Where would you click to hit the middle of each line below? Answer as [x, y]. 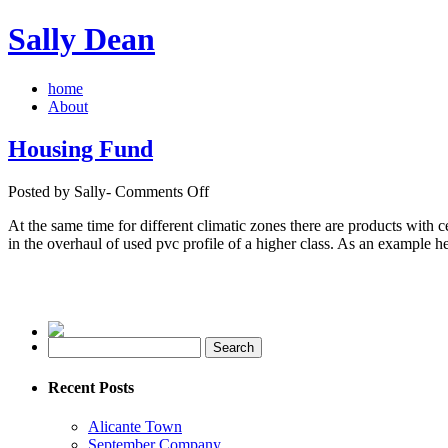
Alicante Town [135, 427]
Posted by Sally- [61, 191]
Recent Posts [91, 387]
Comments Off [162, 191]
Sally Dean [81, 39]
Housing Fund [80, 148]
